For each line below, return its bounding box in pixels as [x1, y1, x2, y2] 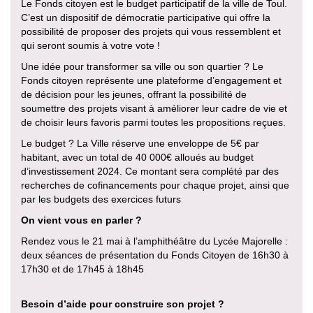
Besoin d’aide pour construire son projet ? [21, 298, 224, 310]
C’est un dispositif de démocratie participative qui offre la [21, 12, 270, 24]
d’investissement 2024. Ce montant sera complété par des [21, 166, 279, 177]
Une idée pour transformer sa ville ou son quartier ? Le [21, 61, 263, 73]
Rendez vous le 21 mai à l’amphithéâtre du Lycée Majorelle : [21, 235, 288, 247]
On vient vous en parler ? [21, 214, 142, 226]
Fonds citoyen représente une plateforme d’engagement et [21, 75, 282, 87]
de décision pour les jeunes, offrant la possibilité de [21, 89, 247, 101]
